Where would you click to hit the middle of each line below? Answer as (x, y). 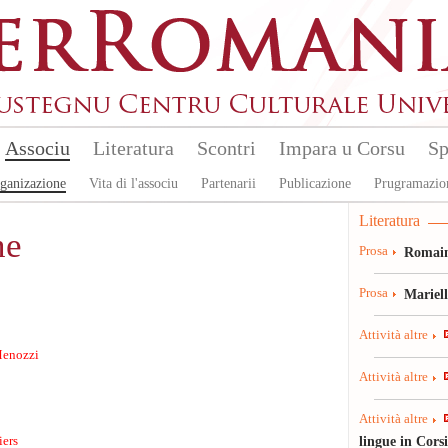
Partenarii (228, 183)
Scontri (226, 148)
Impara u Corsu (341, 148)
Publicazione (314, 183)
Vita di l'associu (133, 183)
